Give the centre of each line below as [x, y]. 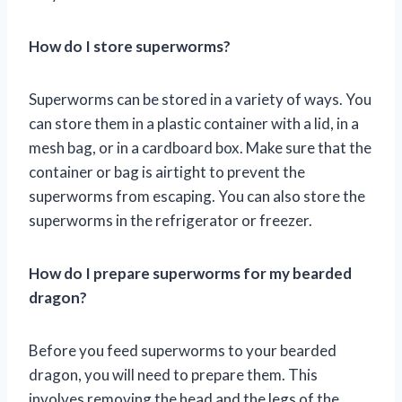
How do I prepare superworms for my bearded [190, 273]
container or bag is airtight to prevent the [167, 171]
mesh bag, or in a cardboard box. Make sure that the [200, 147]
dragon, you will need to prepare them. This [173, 374]
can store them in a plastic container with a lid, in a [194, 123]
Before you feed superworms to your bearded [183, 350]
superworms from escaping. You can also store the [197, 196]
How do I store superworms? [130, 46]
